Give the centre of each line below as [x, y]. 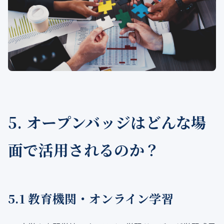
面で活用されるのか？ [84, 150]
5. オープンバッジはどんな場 [107, 122]
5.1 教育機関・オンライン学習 [91, 198]
